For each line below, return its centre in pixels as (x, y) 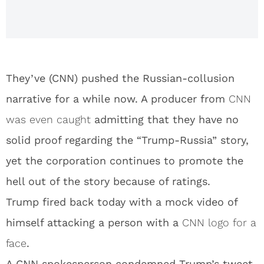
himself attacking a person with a (94, 222)
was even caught (48, 119)
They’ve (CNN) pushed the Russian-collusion (120, 78)
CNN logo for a (219, 222)
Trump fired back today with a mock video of (122, 202)
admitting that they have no (165, 119)
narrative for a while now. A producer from (117, 99)
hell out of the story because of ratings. (108, 181)
